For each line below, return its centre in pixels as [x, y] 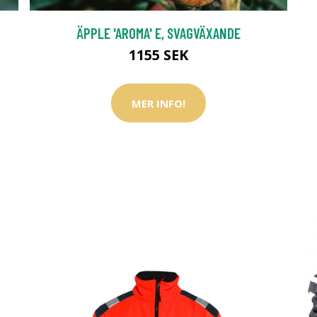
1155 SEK [158, 55]
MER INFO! [158, 103]
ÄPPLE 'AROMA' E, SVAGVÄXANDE [158, 33]
